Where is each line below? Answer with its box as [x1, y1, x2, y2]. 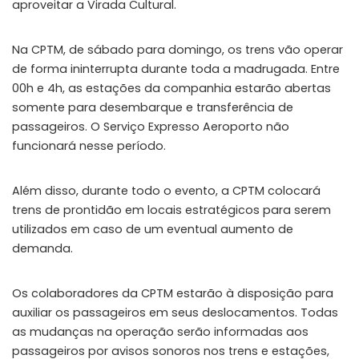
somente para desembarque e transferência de [12, 99, 293, 115]
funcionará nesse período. [12, 137, 166, 154]
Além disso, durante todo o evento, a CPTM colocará [12, 182, 321, 199]
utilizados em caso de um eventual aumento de [12, 220, 293, 237]
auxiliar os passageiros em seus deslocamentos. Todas [12, 304, 338, 321]
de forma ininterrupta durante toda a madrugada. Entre [12, 60, 340, 77]
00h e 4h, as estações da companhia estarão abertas [12, 79, 331, 96]
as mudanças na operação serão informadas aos [12, 323, 309, 340]
